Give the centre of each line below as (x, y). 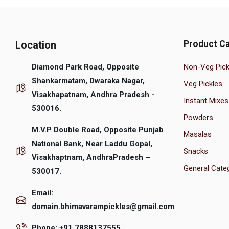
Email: (42, 193)
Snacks (196, 152)
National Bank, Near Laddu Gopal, (92, 144)
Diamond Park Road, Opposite (85, 67)
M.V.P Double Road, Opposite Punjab (98, 130)
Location (36, 45)
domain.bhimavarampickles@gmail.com (103, 207)
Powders (198, 118)
